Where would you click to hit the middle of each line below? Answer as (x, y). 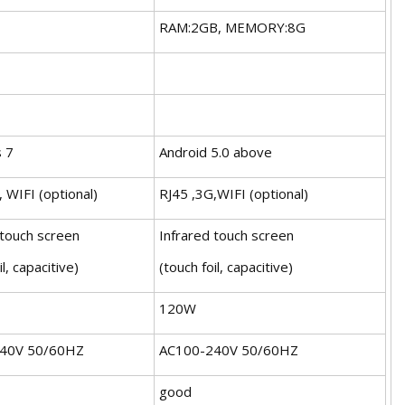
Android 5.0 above (216, 151)
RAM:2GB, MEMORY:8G (232, 27)
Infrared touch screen (226, 235)
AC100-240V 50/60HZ (229, 349)
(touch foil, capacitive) (226, 266)
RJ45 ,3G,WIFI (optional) (234, 193)
